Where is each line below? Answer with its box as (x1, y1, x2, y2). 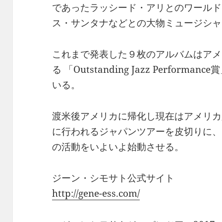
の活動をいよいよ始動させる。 (52, 140, 184, 154)
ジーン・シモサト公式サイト (52, 171, 175, 185)
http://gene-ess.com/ (52, 187, 140, 200)
